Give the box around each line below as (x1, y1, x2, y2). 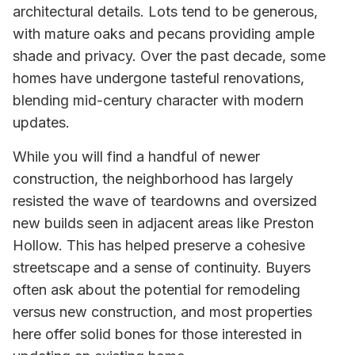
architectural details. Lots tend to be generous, (13, 3, 318, 21)
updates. (13, 114, 70, 132)
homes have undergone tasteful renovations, (13, 70, 304, 87)
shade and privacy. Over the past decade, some (13, 48, 326, 65)
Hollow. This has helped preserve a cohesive (13, 236, 305, 254)
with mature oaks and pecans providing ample (13, 25, 315, 43)
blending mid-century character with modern (13, 92, 303, 109)
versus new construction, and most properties (13, 303, 312, 320)
